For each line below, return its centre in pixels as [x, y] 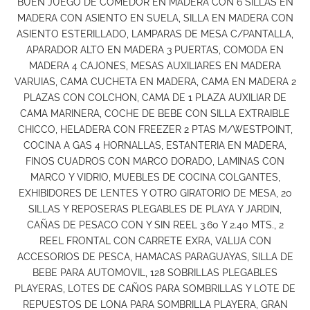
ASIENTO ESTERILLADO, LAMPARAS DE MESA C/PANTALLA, [155, 34]
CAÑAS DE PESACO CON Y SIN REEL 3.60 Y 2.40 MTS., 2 [155, 225]
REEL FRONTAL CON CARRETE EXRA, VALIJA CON [155, 241]
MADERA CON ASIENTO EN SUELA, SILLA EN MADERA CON [155, 18]
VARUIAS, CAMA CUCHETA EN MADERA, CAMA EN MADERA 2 [155, 82]
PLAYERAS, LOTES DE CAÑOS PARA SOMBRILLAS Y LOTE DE [155, 289]
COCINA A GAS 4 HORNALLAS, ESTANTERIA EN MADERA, [155, 146]
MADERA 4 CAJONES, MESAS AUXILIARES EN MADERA [155, 66]
